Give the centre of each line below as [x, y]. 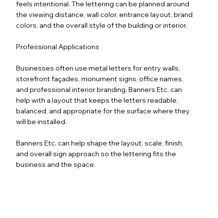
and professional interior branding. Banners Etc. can [99, 89]
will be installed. [42, 121]
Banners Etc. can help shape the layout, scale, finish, [100, 143]
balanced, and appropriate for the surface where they [103, 111]
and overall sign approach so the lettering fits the [96, 154]
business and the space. [56, 164]
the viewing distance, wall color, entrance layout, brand [105, 14]
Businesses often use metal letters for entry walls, [98, 68]
